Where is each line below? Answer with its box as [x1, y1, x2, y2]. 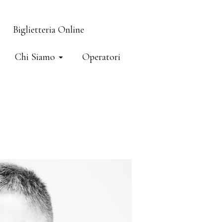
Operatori [82, 51, 120, 63]
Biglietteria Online [12, 24, 84, 36]
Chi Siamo [15, 51, 55, 63]
